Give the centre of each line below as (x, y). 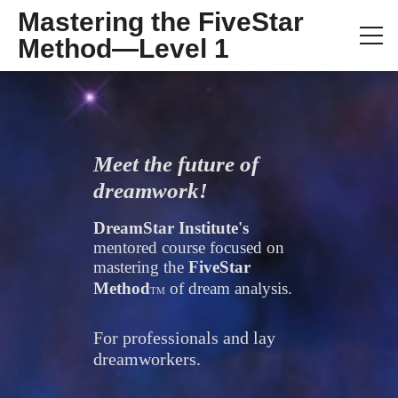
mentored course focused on (189, 247)
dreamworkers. (147, 359)
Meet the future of (176, 164)
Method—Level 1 (123, 48)
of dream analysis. (231, 288)
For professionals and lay (184, 338)
